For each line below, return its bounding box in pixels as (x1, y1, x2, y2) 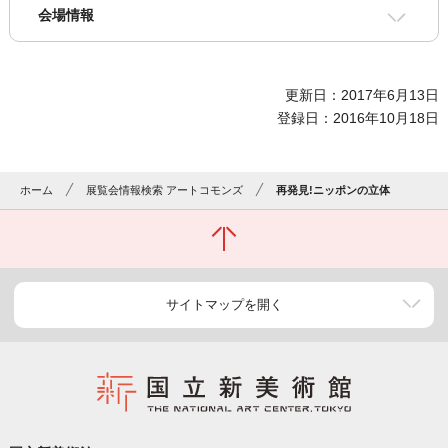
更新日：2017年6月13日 (285, 87, 440, 104)
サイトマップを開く (165, 297, 283, 313)
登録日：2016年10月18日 (277, 110, 440, 127)
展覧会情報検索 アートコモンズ (86, 184, 244, 197)
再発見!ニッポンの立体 (276, 184, 391, 197)
